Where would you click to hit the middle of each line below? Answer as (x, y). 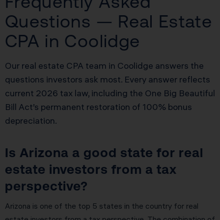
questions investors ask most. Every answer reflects (108, 79)
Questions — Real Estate (109, 21)
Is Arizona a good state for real (104, 153)
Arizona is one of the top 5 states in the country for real (102, 206)
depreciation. (31, 120)
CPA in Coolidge (73, 41)
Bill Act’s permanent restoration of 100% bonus (98, 107)
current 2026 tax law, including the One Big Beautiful (110, 93)
